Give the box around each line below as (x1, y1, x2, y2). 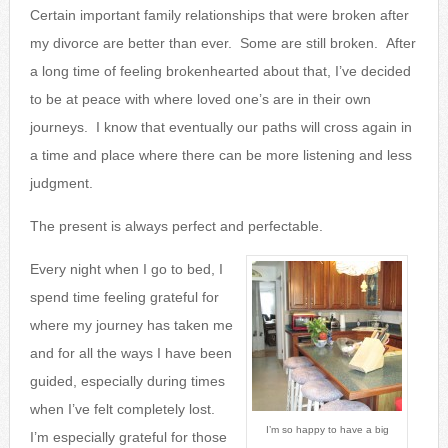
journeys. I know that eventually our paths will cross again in (29, 118, 412, 135)
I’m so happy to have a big (265, 423, 389, 435)
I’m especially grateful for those (29, 428, 227, 445)
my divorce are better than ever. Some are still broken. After (29, 34, 416, 51)
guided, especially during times (29, 372, 225, 389)
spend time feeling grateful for (29, 288, 219, 305)
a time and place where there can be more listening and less (29, 146, 412, 163)
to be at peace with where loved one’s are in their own (29, 90, 371, 107)
